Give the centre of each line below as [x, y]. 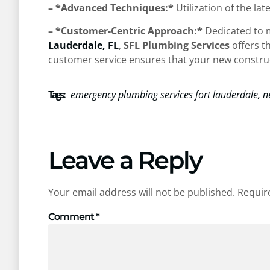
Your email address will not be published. [142, 193]
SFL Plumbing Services [177, 46]
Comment [72, 216]
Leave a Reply [125, 160]
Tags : [56, 95]
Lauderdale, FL [83, 46]
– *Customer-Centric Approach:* [125, 31]
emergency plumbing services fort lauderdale [164, 95]
